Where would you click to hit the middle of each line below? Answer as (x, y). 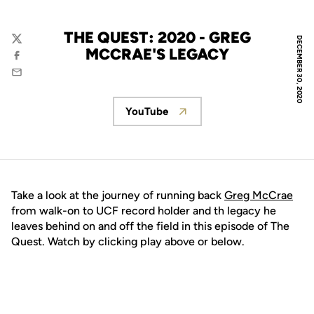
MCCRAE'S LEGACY (157, 54)
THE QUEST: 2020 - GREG (157, 37)
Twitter (28, 45)
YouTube (146, 111)
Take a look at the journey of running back (118, 195)
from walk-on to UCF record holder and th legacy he (144, 211)
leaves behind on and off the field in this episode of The (150, 226)
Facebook (34, 62)
